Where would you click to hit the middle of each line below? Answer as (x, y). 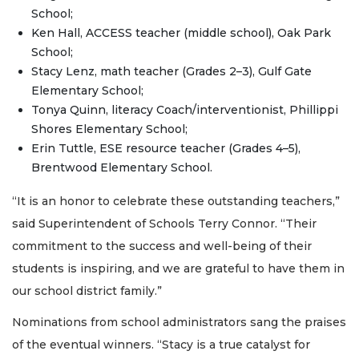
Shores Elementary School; (109, 129)
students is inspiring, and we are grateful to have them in (178, 269)
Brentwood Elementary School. (122, 168)
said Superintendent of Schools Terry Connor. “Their (164, 224)
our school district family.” (87, 291)
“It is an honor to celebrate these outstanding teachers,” (176, 202)
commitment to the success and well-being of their (162, 246)
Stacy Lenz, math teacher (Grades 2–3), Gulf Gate (171, 72)
